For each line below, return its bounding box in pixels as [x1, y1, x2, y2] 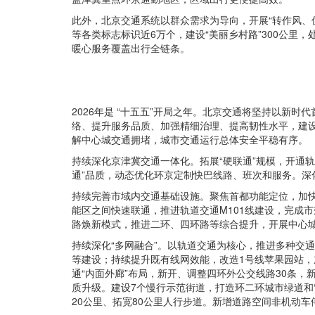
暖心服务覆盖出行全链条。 [72, 41, 190, 56]
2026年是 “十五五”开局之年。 [72, 104, 202, 119]
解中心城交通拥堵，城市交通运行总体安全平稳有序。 [72, 132, 308, 147]
